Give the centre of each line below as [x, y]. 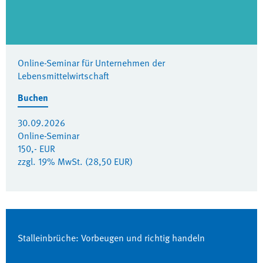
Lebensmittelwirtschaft [63, 76]
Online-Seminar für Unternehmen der [91, 63]
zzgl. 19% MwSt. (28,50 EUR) [75, 161]
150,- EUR [36, 149]
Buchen [33, 97]
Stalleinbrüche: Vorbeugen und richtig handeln [111, 238]
